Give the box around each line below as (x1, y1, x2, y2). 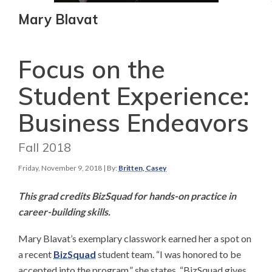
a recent (18, 248, 53, 260)
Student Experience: (18, 81, 249, 111)
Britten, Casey (118, 163, 166, 172)
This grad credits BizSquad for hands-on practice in (18, 190, 236, 202)
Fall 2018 (18, 140, 71, 155)
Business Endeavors (18, 107, 249, 138)
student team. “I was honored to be (96, 248, 241, 260)
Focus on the (18, 54, 165, 84)
